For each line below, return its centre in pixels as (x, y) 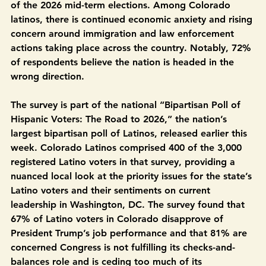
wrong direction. (50, 104)
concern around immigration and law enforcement (124, 61)
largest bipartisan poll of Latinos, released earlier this (130, 161)
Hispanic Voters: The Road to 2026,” (91, 146)
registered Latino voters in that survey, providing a (124, 189)
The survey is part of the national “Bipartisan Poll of (127, 132)
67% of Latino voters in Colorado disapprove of (118, 246)
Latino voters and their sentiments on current (112, 218)
